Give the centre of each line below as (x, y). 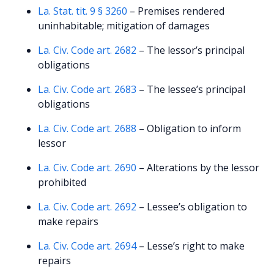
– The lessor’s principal (191, 50)
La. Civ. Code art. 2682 (87, 50)
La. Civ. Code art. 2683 (87, 89)
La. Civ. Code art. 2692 (87, 206)
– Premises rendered (176, 11)
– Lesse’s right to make (191, 246)
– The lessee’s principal (191, 89)
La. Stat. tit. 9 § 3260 (83, 11)
